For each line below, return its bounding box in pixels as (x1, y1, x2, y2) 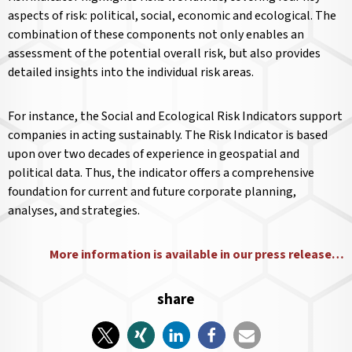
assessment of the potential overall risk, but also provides (8, 45, 321, 63)
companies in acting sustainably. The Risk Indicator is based (8, 126, 328, 145)
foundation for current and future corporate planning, (8, 183, 296, 201)
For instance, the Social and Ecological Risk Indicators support (8, 108, 343, 126)
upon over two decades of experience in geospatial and (8, 145, 299, 163)
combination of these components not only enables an (8, 26, 304, 44)
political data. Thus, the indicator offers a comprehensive (8, 164, 314, 182)
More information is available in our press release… (49, 246, 344, 264)
